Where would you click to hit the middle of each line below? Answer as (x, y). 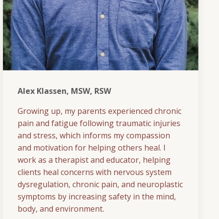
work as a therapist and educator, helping (94, 160)
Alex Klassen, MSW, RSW (64, 91)
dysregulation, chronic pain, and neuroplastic (100, 184)
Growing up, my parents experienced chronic (99, 111)
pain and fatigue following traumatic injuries (99, 123)
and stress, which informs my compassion (94, 135)
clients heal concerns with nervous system (95, 172)
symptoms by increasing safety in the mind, (97, 196)
